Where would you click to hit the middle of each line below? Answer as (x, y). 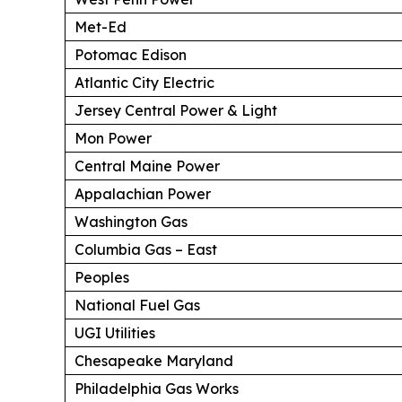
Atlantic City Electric (144, 82)
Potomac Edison (131, 54)
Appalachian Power (143, 193)
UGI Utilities (115, 332)
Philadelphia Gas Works (157, 388)
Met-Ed (100, 26)
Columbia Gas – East (146, 249)
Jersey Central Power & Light (176, 110)
